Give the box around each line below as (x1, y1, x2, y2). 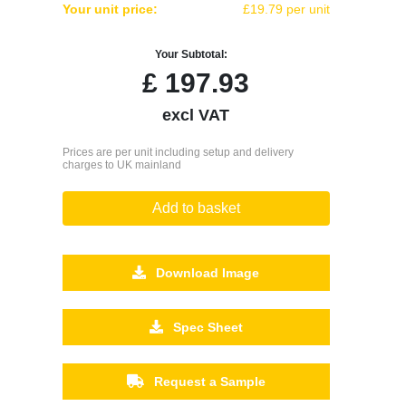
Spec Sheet (169, 319, 243, 334)
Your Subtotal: (155, 47, 228, 61)
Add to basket (151, 199, 240, 216)
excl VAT (162, 105, 230, 124)
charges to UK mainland (62, 158, 181, 171)
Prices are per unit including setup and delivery (62, 145, 294, 159)
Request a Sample (150, 373, 266, 389)
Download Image (152, 265, 260, 280)
